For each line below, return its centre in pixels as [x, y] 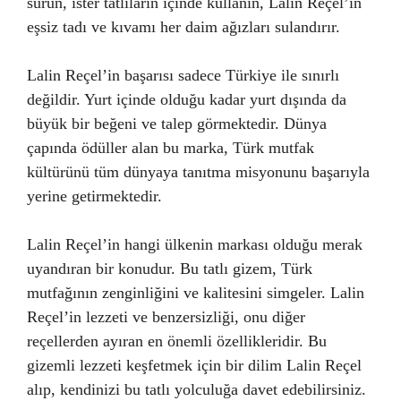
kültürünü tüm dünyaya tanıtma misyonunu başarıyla [198, 171]
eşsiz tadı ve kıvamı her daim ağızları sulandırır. [183, 26]
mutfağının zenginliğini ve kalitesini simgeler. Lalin [196, 292]
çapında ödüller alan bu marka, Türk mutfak [171, 147]
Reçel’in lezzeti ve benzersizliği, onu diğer [166, 316]
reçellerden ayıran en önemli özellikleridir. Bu [177, 341]
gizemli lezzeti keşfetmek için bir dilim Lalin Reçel [194, 365]
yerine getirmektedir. [94, 196]
